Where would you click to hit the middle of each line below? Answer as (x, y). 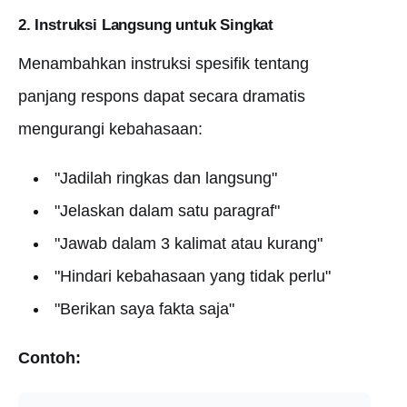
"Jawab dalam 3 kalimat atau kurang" (188, 243)
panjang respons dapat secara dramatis (162, 96)
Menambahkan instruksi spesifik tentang (164, 64)
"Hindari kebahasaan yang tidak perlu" (192, 276)
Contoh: (50, 358)
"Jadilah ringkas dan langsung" (165, 178)
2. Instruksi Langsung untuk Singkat (146, 25)
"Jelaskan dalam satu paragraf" (167, 211)
